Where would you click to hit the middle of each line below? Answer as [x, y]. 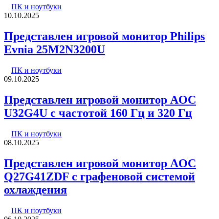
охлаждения [35, 189]
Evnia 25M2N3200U [55, 50]
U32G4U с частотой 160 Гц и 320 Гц [98, 113]
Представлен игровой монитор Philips [104, 36]
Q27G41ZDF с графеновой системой [99, 176]
